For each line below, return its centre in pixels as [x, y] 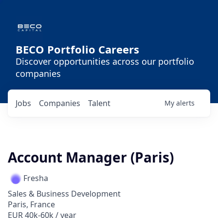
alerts [185, 103]
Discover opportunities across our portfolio [105, 61]
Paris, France [31, 204]
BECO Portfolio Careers [77, 49]
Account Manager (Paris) [91, 157]
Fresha [36, 178]
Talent [99, 103]
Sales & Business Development [64, 194]
